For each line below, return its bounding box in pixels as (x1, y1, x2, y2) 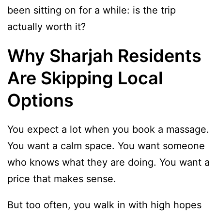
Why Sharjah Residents (7, 45, 201, 66)
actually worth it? (7, 20, 86, 32)
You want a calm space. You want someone (7, 139, 205, 152)
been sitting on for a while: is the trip (7, 4, 176, 16)
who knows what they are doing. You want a (7, 156, 210, 168)
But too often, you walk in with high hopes (7, 199, 201, 211)
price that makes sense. (7, 172, 116, 185)
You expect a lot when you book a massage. (7, 123, 209, 135)
